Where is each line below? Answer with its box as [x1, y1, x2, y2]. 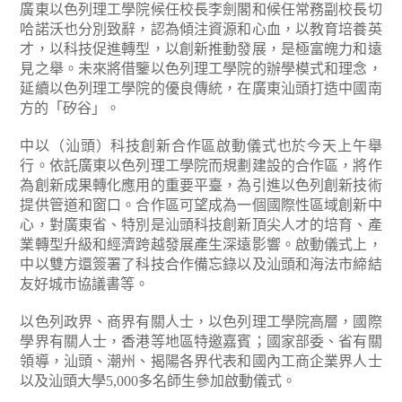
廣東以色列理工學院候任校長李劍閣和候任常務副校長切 [20, 2, 382, 17]
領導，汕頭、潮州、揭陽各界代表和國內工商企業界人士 [20, 354, 382, 369]
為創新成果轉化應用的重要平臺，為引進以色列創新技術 [20, 178, 382, 193]
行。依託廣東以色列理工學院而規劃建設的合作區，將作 [20, 158, 382, 173]
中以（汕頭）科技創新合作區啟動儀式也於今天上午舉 [20, 138, 382, 153]
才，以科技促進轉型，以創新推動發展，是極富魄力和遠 [20, 41, 382, 57]
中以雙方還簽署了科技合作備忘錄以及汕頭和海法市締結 [20, 257, 382, 272]
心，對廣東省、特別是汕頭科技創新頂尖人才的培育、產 [20, 217, 382, 232]
